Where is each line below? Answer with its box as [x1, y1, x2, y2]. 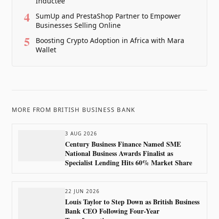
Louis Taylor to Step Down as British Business [65, 197, 199, 207]
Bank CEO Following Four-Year [65, 206, 160, 216]
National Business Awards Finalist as [65, 148, 173, 158]
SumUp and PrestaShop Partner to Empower [36, 11, 181, 21]
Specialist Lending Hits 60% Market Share [65, 157, 192, 168]
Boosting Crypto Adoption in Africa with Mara [36, 36, 184, 45]
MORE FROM [12, 106, 53, 114]
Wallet [36, 45, 56, 54]
